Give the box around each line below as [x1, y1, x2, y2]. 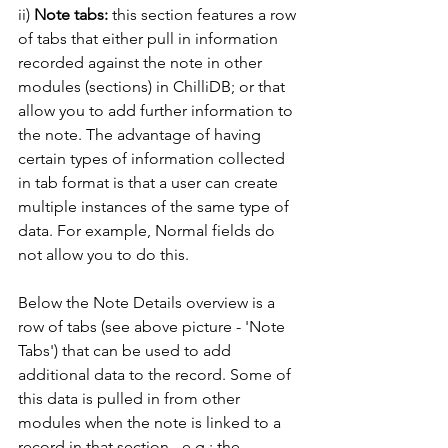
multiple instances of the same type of [18, 196, 293, 216]
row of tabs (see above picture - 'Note [18, 316, 289, 336]
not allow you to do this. [18, 244, 193, 264]
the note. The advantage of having [18, 124, 265, 144]
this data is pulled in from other [18, 388, 244, 408]
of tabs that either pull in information [18, 28, 282, 48]
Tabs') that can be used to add [18, 340, 235, 360]
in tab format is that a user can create [18, 172, 282, 192]
